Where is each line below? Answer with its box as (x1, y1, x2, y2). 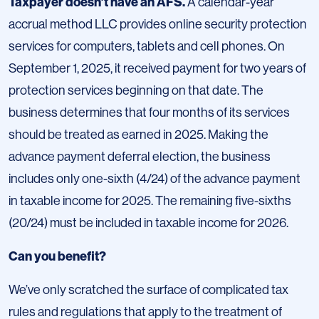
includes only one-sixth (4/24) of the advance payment (9, 172, 300, 187)
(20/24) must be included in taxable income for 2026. (9, 216, 288, 231)
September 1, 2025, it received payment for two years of (9, 61, 306, 76)
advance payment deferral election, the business (9, 150, 271, 164)
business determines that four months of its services (9, 105, 290, 120)
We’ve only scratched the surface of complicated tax (9, 283, 288, 298)
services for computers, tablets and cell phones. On (9, 39, 285, 54)
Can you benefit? (9, 249, 106, 265)
